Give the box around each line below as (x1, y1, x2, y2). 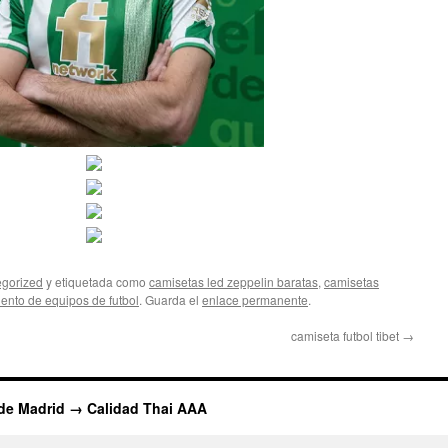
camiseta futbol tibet (291, 327, 402, 344)
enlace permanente (202, 291, 308, 308)
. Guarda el (139, 291, 202, 308)
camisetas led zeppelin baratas (149, 273, 318, 290)
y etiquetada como (43, 273, 149, 290)
